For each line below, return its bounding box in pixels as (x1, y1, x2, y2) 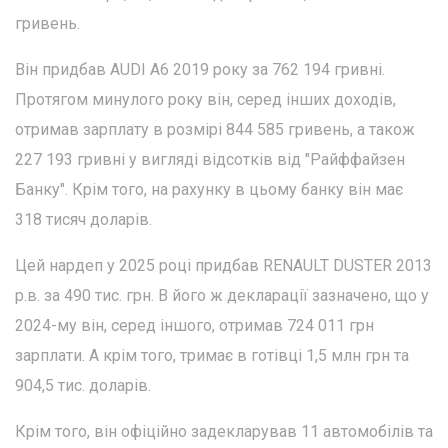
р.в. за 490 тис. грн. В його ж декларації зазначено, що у (15, 286, 429, 305)
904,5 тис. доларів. (15, 376, 151, 395)
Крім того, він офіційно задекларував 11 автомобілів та (15, 422, 433, 441)
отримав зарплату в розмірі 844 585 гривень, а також (15, 120, 415, 139)
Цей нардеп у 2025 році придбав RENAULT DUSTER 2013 (15, 256, 432, 275)
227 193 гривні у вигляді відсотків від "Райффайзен (15, 150, 405, 169)
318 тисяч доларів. (15, 210, 152, 229)
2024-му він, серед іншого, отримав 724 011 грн (15, 316, 374, 335)
